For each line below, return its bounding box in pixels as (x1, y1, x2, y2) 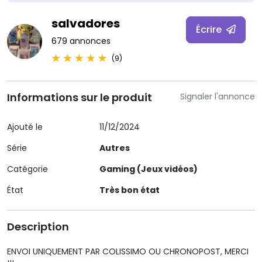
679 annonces (51, 35, 111, 47)
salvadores (51, 15, 120, 32)
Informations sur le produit (7, 89, 152, 105)
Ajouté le (7, 120, 43, 133)
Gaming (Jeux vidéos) (99, 163, 198, 175)
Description (7, 219, 69, 234)
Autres (99, 142, 130, 154)
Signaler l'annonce (180, 90, 255, 102)
